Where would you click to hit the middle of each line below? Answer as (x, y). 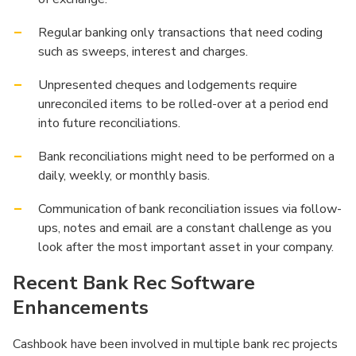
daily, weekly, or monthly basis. (124, 176)
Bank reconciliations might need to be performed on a (186, 157)
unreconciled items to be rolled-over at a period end (183, 104)
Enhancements (81, 308)
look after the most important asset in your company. (186, 247)
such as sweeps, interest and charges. (143, 52)
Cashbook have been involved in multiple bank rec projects (175, 344)
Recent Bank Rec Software (134, 283)
